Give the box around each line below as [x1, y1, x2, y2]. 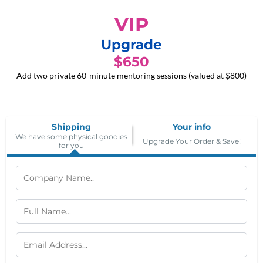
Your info [173, 122, 211, 132]
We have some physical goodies [15, 132, 127, 141]
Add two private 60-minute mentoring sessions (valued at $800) [16, 70, 247, 80]
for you [59, 141, 84, 150]
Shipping [52, 122, 91, 132]
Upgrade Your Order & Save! [143, 136, 241, 146]
